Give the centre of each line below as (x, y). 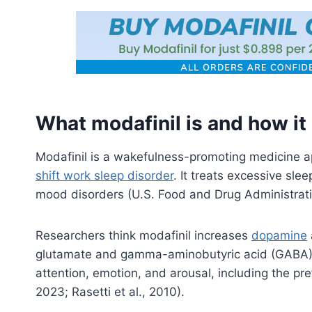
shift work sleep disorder (104, 175)
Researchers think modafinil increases (143, 235)
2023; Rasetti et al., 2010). (110, 291)
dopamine (279, 235)
